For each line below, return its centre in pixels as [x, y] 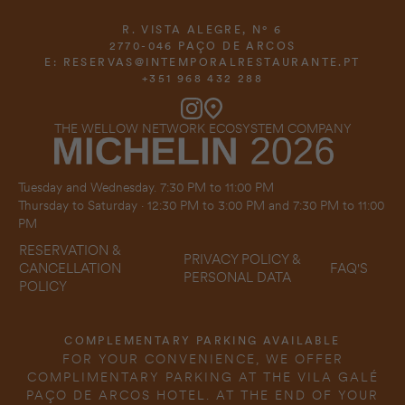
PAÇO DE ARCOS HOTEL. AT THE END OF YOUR [202, 396]
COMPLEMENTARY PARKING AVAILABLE [202, 341]
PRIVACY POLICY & [243, 260]
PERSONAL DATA [238, 278]
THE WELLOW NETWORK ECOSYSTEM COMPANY [202, 128]
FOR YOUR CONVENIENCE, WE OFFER [202, 359]
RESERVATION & [70, 251]
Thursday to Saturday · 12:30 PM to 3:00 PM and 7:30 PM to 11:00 [201, 206]
